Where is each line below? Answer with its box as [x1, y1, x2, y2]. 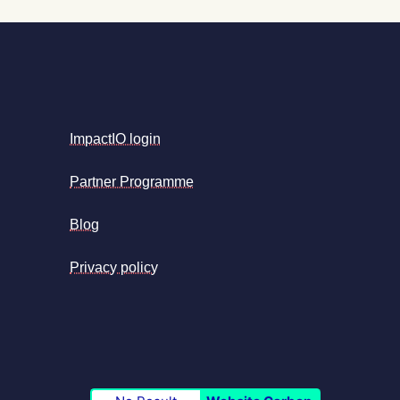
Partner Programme [70, 173, 195, 189]
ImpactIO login [70, 130, 162, 146]
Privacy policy [70, 259, 159, 275]
